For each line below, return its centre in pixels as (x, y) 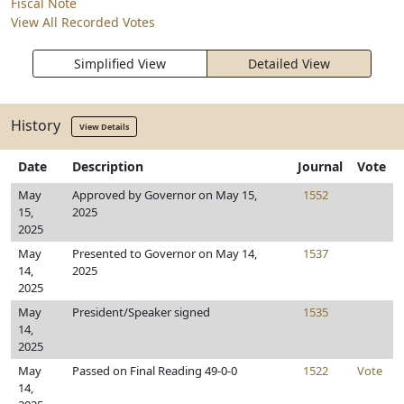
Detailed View (289, 64)
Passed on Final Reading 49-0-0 (155, 371)
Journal (320, 166)
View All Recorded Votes (83, 22)
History (41, 125)
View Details (104, 127)
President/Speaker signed (141, 312)
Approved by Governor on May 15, (165, 195)
